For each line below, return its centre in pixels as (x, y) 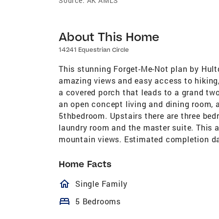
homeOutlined (110, 184)
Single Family (101, 183)
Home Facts (85, 164)
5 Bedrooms (98, 201)
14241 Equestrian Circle (94, 49)
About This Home (109, 36)
